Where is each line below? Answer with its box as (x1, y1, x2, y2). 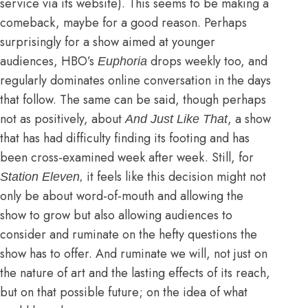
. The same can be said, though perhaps (53, 91, 266, 109)
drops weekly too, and (147, 52, 267, 71)
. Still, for (205, 148, 254, 167)
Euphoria (98, 54, 147, 69)
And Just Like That (125, 112, 228, 126)
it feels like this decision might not (83, 168, 266, 186)
